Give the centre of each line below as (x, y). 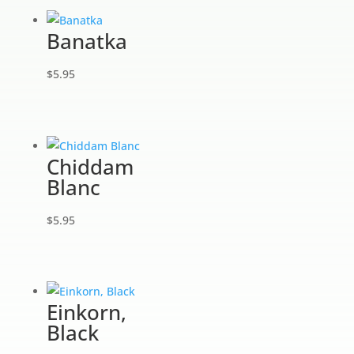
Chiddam (90, 166)
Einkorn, (86, 313)
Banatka (87, 41)
